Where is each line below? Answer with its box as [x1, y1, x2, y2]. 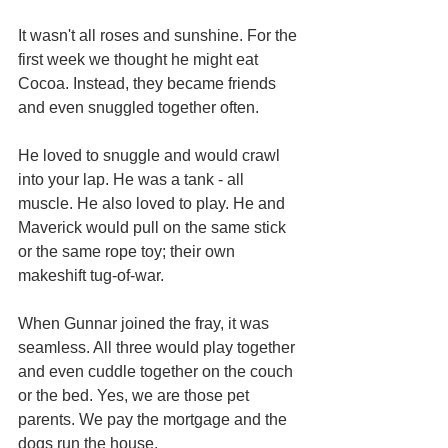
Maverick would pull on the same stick [18, 218, 290, 236]
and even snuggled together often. [18, 98, 259, 116]
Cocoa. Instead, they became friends [18, 74, 280, 92]
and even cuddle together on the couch [18, 362, 297, 380]
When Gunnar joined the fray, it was [18, 314, 273, 332]
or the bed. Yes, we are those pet [18, 386, 253, 404]
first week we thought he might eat [18, 50, 262, 68]
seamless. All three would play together [18, 338, 299, 356]
